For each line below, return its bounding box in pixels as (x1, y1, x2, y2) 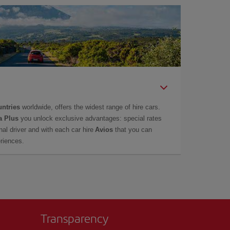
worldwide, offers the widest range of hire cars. (20, 103, 160, 111)
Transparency (41, 209, 108, 226)
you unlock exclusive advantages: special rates (18, 114, 162, 122)
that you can (113, 125, 152, 133)
